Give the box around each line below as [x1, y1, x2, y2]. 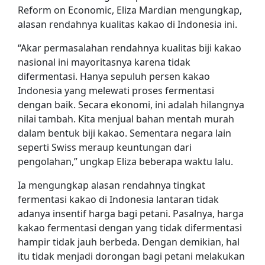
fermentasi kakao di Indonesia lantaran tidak [18, 193, 219, 206]
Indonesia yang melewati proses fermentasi [18, 84, 214, 98]
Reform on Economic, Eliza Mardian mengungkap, [18, 4, 242, 17]
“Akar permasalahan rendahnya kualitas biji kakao [18, 41, 241, 55]
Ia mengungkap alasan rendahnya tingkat [18, 179, 205, 192]
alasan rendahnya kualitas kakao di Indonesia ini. [18, 18, 237, 31]
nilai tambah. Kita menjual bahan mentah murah [18, 112, 234, 126]
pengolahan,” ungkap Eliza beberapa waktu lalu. [18, 155, 233, 169]
